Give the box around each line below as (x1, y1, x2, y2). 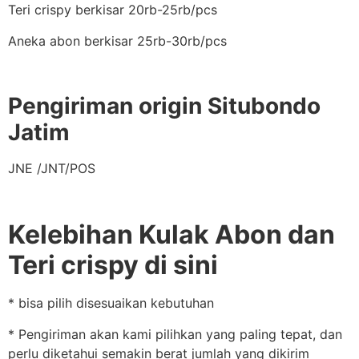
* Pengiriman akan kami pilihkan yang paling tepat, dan (8, 325, 342, 342)
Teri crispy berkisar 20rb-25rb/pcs (8, 2, 217, 18)
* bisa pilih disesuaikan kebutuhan (8, 295, 214, 312)
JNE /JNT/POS (8, 159, 95, 176)
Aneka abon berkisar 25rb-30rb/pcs (8, 32, 227, 49)
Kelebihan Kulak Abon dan (8, 219, 335, 251)
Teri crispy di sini (8, 249, 218, 281)
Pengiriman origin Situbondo (8, 91, 321, 119)
